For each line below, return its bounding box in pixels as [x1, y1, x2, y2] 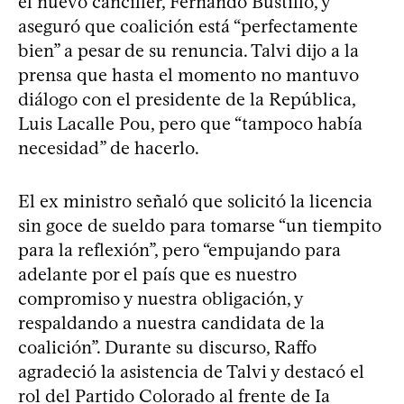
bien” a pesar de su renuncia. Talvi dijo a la [18, 39, 359, 61]
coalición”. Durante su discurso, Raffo [18, 335, 317, 358]
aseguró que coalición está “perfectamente [18, 14, 358, 37]
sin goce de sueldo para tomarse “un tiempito [18, 214, 381, 236]
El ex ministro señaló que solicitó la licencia [18, 189, 372, 212]
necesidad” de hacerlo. [18, 136, 199, 159]
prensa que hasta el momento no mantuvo [18, 63, 359, 86]
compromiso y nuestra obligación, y [18, 287, 303, 309]
